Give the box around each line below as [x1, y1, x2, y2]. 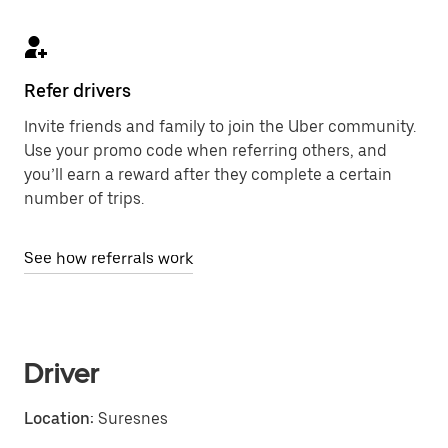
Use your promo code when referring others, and [24, 141, 387, 160]
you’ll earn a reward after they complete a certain [24, 165, 392, 184]
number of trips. [24, 189, 144, 208]
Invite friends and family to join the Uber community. [24, 117, 416, 136]
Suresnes [94, 409, 168, 428]
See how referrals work [24, 249, 193, 268]
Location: [24, 409, 94, 428]
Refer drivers [24, 80, 131, 101]
